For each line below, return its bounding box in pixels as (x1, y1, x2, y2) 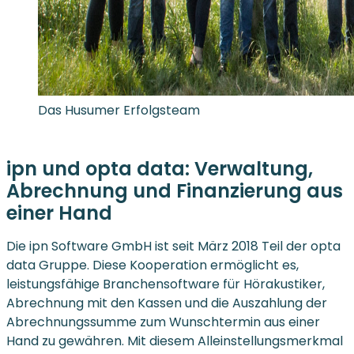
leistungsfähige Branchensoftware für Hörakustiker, (6, 275, 325, 294)
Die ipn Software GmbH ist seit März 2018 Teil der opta (6, 237, 341, 256)
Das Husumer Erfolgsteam (38, 101, 200, 120)
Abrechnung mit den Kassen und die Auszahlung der (6, 294, 327, 313)
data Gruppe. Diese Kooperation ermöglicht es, (6, 256, 299, 275)
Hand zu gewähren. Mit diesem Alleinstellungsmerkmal (6, 332, 343, 351)
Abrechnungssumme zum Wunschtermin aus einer (6, 313, 320, 332)
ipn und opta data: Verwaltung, (6, 156, 313, 183)
